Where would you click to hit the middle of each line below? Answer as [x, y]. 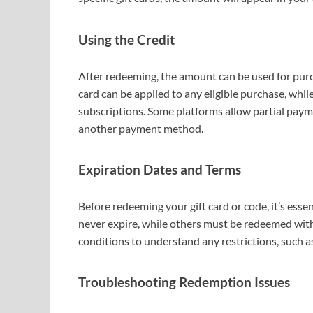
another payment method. [141, 128]
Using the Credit [126, 39]
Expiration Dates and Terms [160, 170]
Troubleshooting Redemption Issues [184, 283]
